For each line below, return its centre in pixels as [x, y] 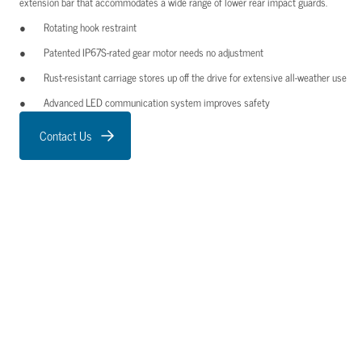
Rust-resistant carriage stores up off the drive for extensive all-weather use [195, 77]
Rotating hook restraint [90, 27]
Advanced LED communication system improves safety [157, 102]
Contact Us [65, 135]
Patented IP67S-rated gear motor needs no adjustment [154, 52]
